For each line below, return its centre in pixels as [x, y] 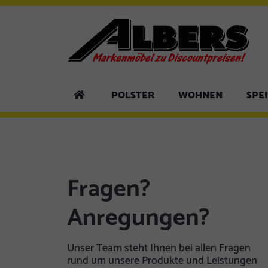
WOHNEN [200, 95]
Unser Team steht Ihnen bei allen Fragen [159, 248]
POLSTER [133, 95]
